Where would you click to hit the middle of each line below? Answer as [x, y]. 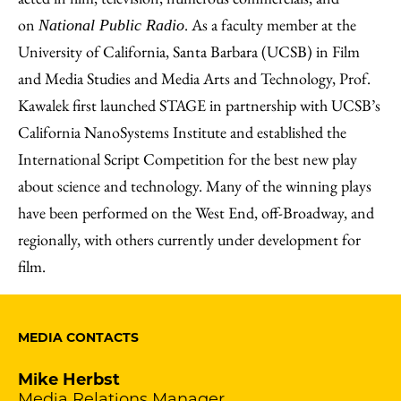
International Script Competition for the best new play [188, 159]
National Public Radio [111, 25]
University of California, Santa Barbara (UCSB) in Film [189, 51]
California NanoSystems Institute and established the [182, 132]
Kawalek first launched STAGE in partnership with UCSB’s [199, 105]
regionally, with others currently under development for [189, 239]
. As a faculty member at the [270, 25]
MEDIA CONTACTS [78, 337]
